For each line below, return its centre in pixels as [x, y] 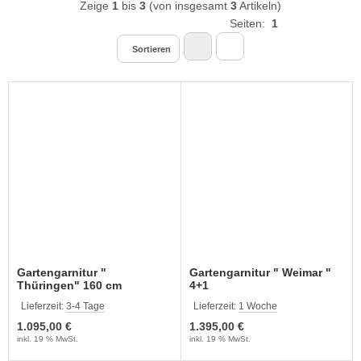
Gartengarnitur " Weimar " [260, 272]
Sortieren [151, 50]
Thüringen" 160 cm [69, 285]
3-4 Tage [85, 306]
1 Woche [257, 306]
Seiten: [251, 24]
